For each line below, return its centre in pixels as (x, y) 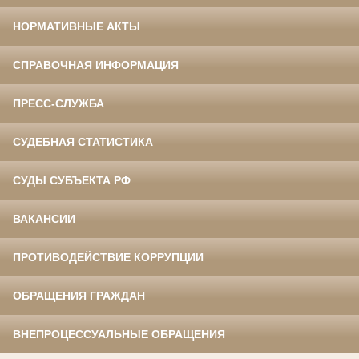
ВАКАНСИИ (44, 219)
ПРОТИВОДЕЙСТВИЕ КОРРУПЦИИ (108, 258)
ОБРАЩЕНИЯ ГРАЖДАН (79, 296)
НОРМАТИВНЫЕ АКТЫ (77, 27)
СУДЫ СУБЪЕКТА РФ (72, 181)
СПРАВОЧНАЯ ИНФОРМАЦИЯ (96, 65)
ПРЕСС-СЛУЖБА (58, 104)
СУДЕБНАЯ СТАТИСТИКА (83, 142)
